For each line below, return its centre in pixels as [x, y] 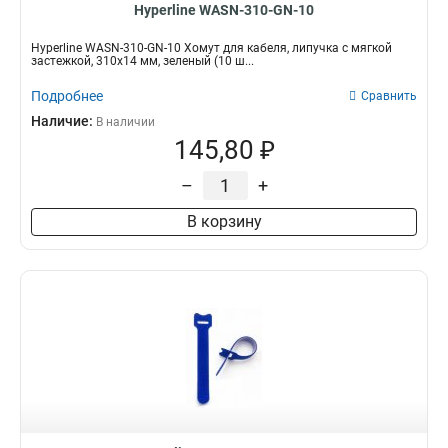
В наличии [125, 122]
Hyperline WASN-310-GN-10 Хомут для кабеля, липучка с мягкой [211, 48]
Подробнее [67, 96]
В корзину [224, 221]
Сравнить [389, 96]
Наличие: [63, 121]
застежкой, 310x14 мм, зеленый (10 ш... [142, 61]
